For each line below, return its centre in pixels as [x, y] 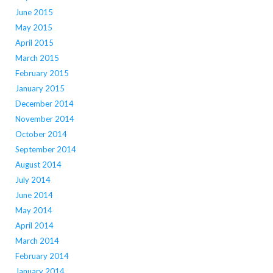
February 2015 [42, 73]
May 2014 [34, 211]
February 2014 [42, 256]
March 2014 [37, 241]
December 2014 [44, 104]
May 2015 [34, 28]
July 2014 [33, 180]
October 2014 [41, 134]
